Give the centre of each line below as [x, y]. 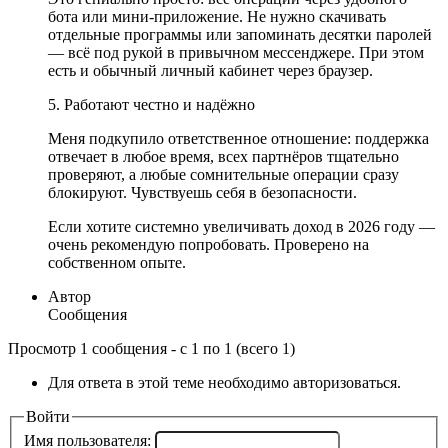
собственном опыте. [117, 262]
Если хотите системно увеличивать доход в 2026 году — [241, 226]
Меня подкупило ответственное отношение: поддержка [238, 138]
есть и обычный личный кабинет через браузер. [210, 70]
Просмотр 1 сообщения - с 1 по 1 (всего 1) [151, 348]
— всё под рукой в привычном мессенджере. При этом [236, 52]
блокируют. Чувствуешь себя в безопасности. [202, 192]
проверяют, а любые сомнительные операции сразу [223, 174]
